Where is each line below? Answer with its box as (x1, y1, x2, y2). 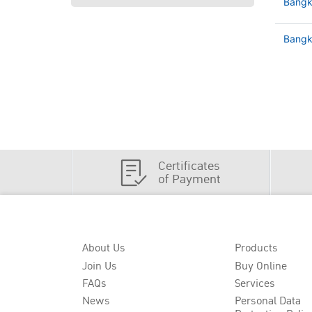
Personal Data (235, 292, 302, 310)
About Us (82, 240, 125, 257)
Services (235, 274, 276, 292)
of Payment (158, 169, 221, 189)
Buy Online (235, 257, 288, 274)
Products (235, 240, 279, 257)
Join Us (82, 257, 117, 274)
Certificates (158, 156, 221, 175)
